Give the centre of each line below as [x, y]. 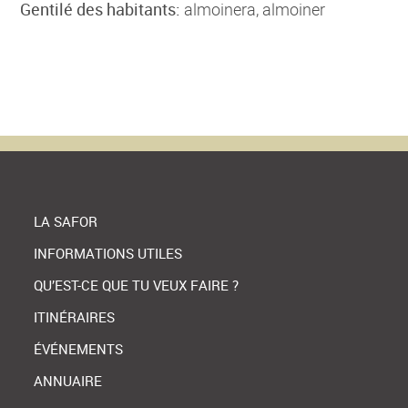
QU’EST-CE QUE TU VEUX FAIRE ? [137, 285]
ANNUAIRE [68, 381]
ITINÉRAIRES [75, 317]
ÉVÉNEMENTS [79, 349]
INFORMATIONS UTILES [108, 253]
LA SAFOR [66, 221]
